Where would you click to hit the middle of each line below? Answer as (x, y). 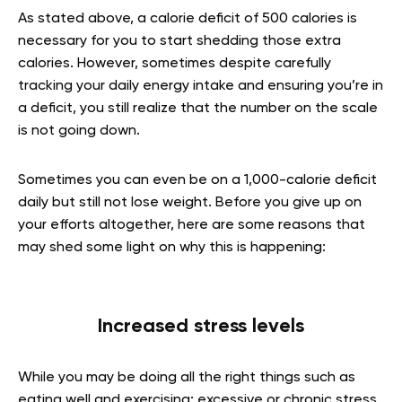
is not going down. (79, 131)
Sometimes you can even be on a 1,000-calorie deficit (197, 180)
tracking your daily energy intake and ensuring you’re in (201, 86)
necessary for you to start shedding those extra (179, 41)
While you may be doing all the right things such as (187, 378)
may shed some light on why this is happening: (172, 248)
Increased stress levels (201, 327)
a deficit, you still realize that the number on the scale (198, 109)
